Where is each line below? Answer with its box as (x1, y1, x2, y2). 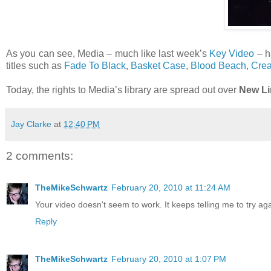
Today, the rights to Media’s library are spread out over (6, 85, 239, 96)
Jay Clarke (11, 119, 51, 129)
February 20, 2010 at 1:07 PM (111, 253, 226, 264)
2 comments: (6, 149, 73, 163)
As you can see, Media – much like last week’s (6, 48, 209, 59)
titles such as (6, 60, 64, 71)
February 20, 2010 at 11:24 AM (111, 182, 230, 192)
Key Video (209, 48, 255, 59)
